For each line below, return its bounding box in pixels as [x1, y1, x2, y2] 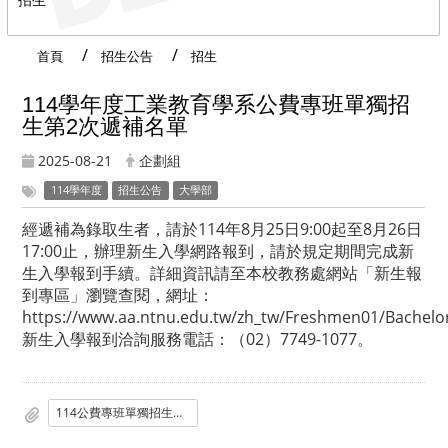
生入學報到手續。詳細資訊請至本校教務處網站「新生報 [22, 262, 422, 285]
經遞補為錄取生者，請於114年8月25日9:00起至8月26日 [22, 218, 422, 241]
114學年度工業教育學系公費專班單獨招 [22, 91, 410, 117]
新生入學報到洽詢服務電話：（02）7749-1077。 [22, 328, 373, 351]
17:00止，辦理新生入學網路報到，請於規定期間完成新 [22, 240, 414, 263]
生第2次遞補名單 [22, 113, 188, 139]
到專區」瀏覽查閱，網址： [22, 284, 214, 307]
